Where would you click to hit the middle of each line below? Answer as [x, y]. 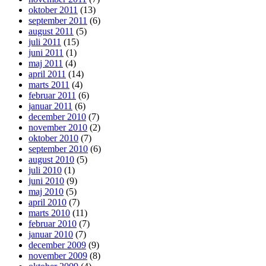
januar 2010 [51, 234]
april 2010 [47, 202]
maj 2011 [46, 63]
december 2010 [57, 116]
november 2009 [58, 255]
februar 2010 [53, 223]
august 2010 [51, 159]
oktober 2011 [53, 9]
